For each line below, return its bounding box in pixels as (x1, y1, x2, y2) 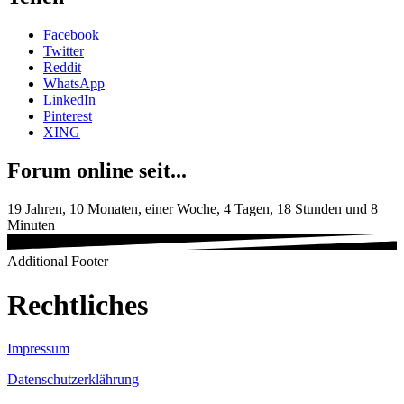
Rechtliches (7, 288, 148, 321)
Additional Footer (7, 252, 108, 269)
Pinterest (43, 107, 92, 124)
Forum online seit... (7, 158, 187, 182)
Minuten (7, 216, 55, 233)
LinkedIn (43, 91, 96, 107)
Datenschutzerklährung (7, 372, 139, 388)
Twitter (43, 42, 84, 59)
